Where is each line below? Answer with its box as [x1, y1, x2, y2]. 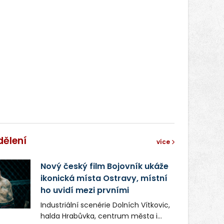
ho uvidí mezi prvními [40, 184, 129, 196]
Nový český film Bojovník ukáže [40, 160, 168, 172]
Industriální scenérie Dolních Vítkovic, [40, 199, 170, 210]
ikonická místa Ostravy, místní [40, 172, 167, 184]
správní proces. [40, 4, 93, 15]
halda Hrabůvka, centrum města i [40, 210, 157, 221]
